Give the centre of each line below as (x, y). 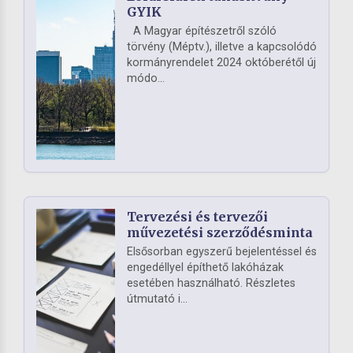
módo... (146, 79)
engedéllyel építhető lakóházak (205, 268)
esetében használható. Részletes (211, 284)
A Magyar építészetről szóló (202, 32)
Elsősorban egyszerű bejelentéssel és (222, 252)
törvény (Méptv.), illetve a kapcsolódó (222, 47)
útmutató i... (157, 299)
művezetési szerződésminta (220, 233)
